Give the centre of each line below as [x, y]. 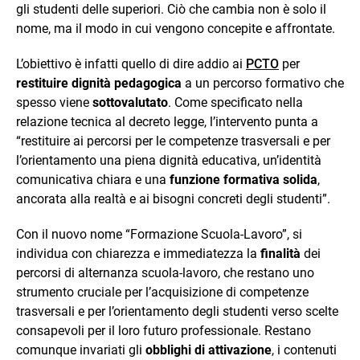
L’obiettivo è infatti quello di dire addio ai [131, 63]
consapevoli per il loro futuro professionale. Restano [164, 330]
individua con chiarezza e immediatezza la [138, 253]
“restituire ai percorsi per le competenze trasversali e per [173, 141]
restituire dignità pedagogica [99, 83]
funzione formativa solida [243, 179]
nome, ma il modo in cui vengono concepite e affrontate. [176, 28]
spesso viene [54, 102]
